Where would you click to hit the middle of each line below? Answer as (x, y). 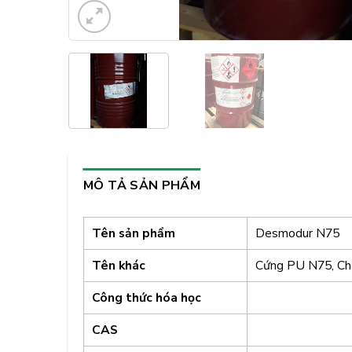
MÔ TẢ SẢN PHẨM (142, 185)
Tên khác (118, 266)
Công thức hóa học (146, 298)
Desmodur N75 (297, 234)
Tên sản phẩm (133, 234)
